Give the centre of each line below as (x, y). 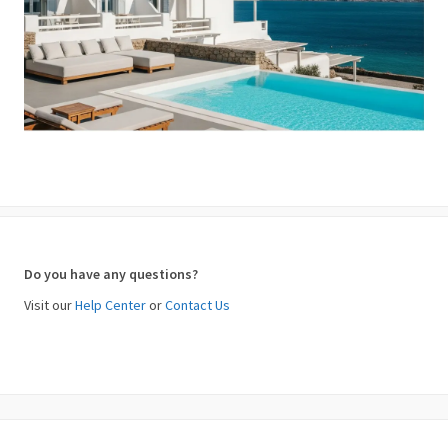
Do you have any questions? (111, 274)
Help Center (110, 305)
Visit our (49, 305)
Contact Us (197, 305)
